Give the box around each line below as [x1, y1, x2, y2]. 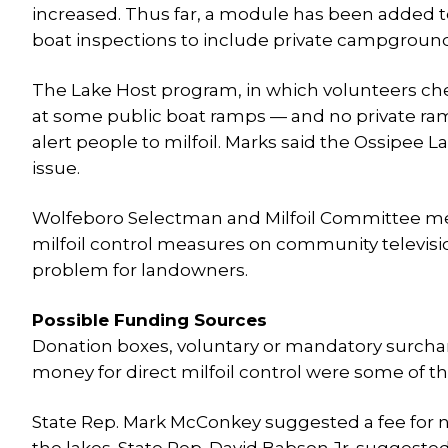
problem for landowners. [32, 260, 248, 280]
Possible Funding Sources [32, 310, 267, 330]
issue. [32, 158, 80, 178]
